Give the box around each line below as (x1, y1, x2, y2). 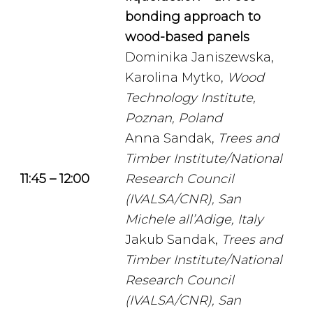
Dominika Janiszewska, (125, 50, 274, 65)
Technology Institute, (125, 90, 256, 105)
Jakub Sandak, (125, 232, 221, 247)
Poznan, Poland (125, 110, 222, 126)
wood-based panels (125, 29, 249, 45)
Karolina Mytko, (125, 70, 227, 85)
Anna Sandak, (125, 131, 218, 146)
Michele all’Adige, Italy (125, 212, 263, 227)
